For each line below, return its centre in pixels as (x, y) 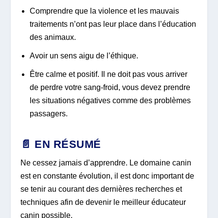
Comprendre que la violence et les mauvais (104, 11)
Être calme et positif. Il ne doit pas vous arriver (108, 74)
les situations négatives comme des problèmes (110, 101)
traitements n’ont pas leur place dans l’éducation (113, 24)
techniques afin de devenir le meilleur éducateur (103, 202)
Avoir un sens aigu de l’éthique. (84, 55)
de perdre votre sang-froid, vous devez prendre (110, 88)
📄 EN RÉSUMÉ (61, 145)
